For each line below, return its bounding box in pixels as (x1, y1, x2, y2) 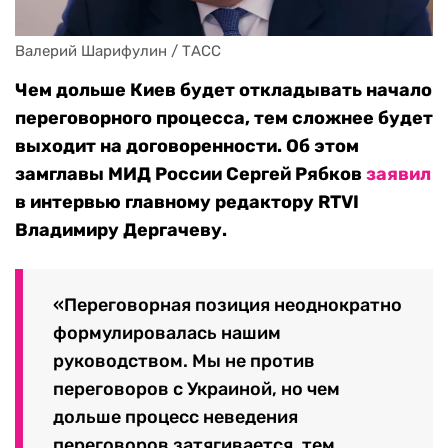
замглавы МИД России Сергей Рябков (15, 163, 366, 186)
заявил (366, 163, 431, 186)
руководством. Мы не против (53, 349, 315, 372)
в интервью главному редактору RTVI (15, 191, 359, 214)
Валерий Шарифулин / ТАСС (15, 42, 221, 61)
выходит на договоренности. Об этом (15, 135, 359, 158)
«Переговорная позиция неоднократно (53, 293, 402, 316)
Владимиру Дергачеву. (15, 219, 227, 242)
